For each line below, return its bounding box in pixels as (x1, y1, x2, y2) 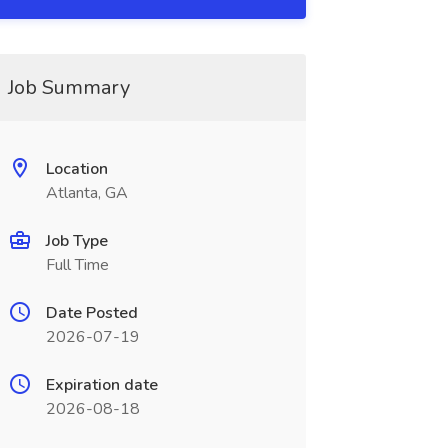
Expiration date (45, 374, 158, 396)
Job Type (45, 230, 108, 252)
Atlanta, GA (45, 182, 128, 204)
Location (45, 158, 108, 180)
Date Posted (45, 302, 138, 324)
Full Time (45, 254, 109, 276)
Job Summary (7, 74, 130, 101)
